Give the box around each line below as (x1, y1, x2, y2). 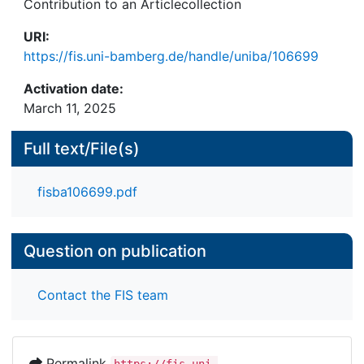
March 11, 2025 (24, 100, 116, 116)
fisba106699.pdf (37, 184, 137, 201)
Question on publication (24, 241, 206, 262)
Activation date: (24, 80, 123, 97)
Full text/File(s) (24, 139, 140, 158)
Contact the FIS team (37, 286, 168, 303)
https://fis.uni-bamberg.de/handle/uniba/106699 (24, 48, 318, 64)
